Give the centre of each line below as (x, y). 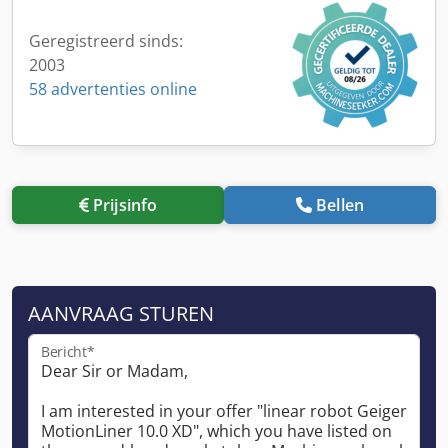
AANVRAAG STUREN (121, 313)
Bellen (340, 204)
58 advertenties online (113, 88)
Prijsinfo (125, 204)
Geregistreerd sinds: (106, 40)
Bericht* (68, 351)
